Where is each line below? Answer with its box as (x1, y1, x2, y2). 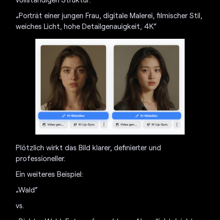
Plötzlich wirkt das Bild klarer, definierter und (16, 142, 162, 152)
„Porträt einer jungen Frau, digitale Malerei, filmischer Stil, (16, 10, 203, 20)
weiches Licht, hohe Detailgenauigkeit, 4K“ (16, 21, 157, 30)
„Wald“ (16, 185, 38, 194)
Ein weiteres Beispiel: (16, 169, 83, 178)
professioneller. (16, 153, 66, 163)
